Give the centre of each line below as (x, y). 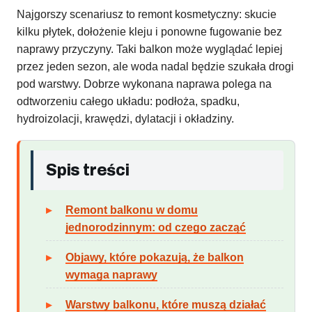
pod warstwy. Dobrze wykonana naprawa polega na (144, 84)
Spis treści (88, 171)
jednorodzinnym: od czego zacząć (156, 228)
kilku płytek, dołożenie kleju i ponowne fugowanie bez (149, 32)
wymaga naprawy (111, 275)
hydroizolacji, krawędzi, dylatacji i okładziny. (125, 119)
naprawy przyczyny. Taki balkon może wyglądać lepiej (150, 49)
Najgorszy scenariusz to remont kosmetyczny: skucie (147, 15)
